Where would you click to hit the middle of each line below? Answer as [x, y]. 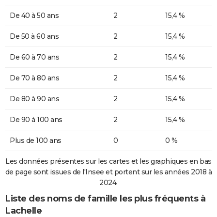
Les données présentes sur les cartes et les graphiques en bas [108, 162]
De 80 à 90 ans [34, 99]
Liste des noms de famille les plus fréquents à [105, 199]
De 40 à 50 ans [34, 16]
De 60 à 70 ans [34, 57]
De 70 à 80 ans [34, 78]
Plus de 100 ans [36, 141]
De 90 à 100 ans [36, 120]
